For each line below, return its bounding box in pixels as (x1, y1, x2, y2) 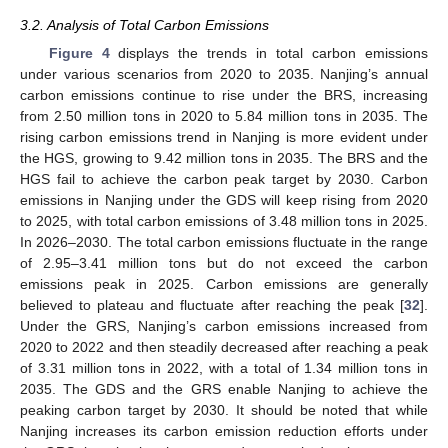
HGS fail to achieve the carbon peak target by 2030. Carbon (20, 170, 428, 187)
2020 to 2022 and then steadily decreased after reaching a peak (20, 338, 428, 355)
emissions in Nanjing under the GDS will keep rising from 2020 (20, 191, 428, 208)
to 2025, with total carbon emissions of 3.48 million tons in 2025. (20, 212, 428, 229)
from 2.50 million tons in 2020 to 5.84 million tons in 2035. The (20, 107, 428, 124)
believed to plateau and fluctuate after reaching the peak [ (20, 296, 404, 313)
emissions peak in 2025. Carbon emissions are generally (20, 275, 428, 292)
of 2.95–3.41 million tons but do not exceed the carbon (20, 254, 428, 271)
